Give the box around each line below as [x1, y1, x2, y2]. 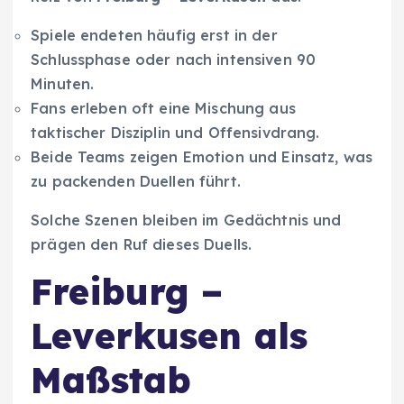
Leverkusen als [31, 313, 308, 359]
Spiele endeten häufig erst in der [31, 26, 278, 45]
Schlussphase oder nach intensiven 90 [31, 50, 317, 69]
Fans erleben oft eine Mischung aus [31, 99, 296, 118]
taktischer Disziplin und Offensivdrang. [31, 124, 320, 142]
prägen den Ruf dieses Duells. [31, 235, 252, 254]
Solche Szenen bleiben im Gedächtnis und [31, 211, 342, 230]
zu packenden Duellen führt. [31, 172, 241, 191]
